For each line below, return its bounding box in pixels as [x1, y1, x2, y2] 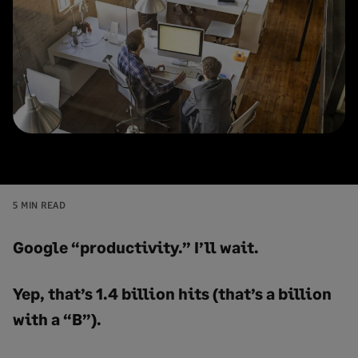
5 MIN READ [13, 199, 66, 211]
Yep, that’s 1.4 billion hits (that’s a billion [13, 284, 332, 304]
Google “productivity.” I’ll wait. [13, 237, 259, 257]
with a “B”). [13, 309, 101, 329]
